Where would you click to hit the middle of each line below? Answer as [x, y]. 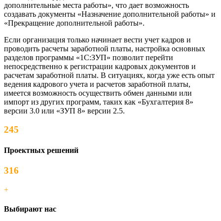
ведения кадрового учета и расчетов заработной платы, [97, 84]
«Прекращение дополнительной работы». [74, 23]
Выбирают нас [30, 209]
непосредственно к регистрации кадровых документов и [100, 66]
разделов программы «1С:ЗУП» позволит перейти [89, 57]
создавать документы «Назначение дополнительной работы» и [110, 14]
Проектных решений [41, 150]
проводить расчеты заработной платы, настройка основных [105, 48]
